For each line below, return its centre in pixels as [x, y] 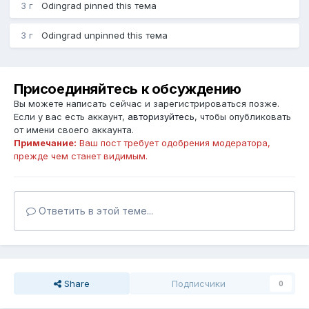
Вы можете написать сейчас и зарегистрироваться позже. [147, 104]
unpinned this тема [124, 36]
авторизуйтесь [161, 117]
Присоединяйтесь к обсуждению [128, 89]
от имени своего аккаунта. [74, 130]
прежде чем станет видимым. [81, 156]
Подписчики [199, 284]
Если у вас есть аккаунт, [71, 117]
